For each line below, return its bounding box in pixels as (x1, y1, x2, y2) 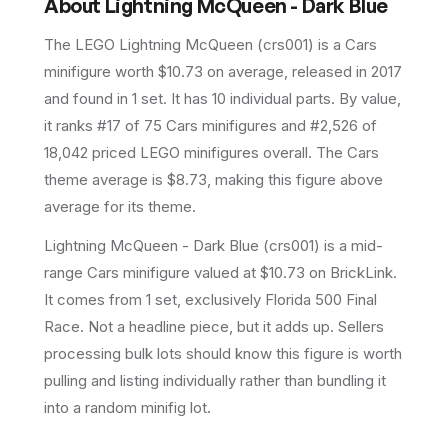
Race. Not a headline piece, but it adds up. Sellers (44, 317, 384, 337)
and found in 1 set (44, 89, 163, 109)
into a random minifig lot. (44, 398, 211, 418)
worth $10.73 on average (111, 62, 284, 82)
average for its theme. (44, 197, 196, 217)
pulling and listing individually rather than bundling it (44, 371, 386, 391)
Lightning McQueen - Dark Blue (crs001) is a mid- (44, 236, 383, 256)
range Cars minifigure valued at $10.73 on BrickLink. (44, 263, 397, 283)
